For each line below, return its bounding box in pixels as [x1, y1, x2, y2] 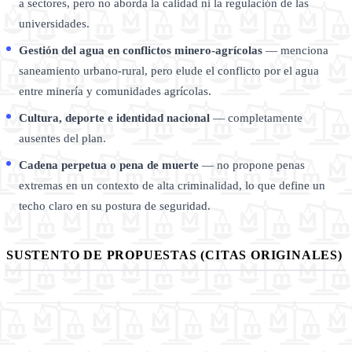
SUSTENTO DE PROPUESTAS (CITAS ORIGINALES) [6, 248, 343, 262]
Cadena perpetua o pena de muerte [19, 159, 199, 172]
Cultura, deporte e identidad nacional [19, 112, 210, 125]
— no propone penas [199, 159, 305, 172]
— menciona [262, 44, 328, 57]
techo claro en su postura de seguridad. [19, 200, 211, 213]
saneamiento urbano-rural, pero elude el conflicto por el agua [19, 64, 319, 78]
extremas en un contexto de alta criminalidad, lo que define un [19, 179, 325, 192]
